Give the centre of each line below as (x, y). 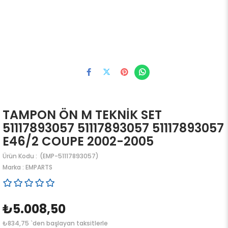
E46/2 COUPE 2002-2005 (78, 141)
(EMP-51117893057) (68, 156)
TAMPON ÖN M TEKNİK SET (82, 115)
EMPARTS (39, 167)
